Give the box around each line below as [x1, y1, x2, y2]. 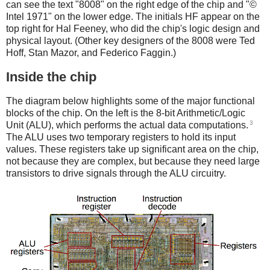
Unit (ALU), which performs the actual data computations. [6, 120, 248, 131]
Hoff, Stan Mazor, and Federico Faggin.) [6, 48, 176, 58]
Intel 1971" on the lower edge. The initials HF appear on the [6, 11, 260, 22]
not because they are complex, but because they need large [6, 156, 260, 167]
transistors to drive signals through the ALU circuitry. [6, 168, 226, 179]
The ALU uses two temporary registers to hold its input [6, 132, 236, 143]
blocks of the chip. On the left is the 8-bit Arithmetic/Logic [6, 107, 245, 118]
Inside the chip [6, 69, 96, 84]
